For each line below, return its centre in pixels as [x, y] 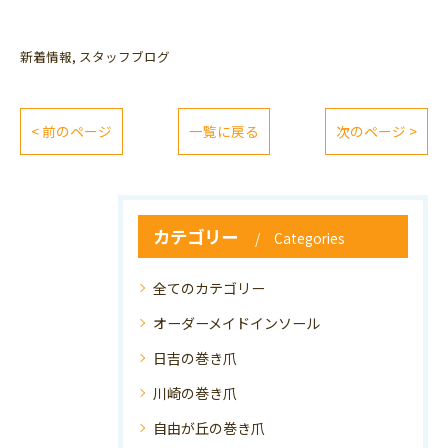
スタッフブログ [124, 56]
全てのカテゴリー [209, 288]
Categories [309, 238]
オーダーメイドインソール [236, 323]
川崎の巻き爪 [195, 393]
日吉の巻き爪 [195, 358]
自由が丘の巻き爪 [209, 428]
